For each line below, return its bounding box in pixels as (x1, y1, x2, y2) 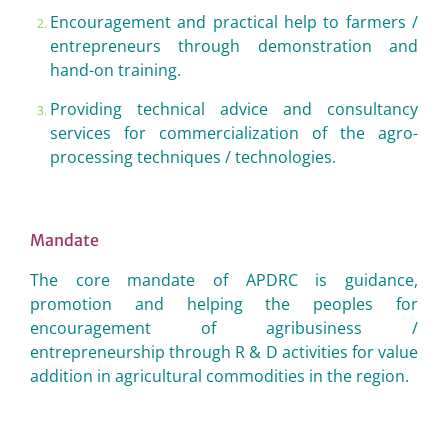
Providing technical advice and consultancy (50, 98, 418, 120)
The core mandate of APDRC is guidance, (30, 269, 418, 291)
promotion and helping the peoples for (30, 293, 418, 315)
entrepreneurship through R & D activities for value (30, 341, 418, 363)
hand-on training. (50, 59, 181, 81)
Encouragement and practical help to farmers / (50, 11, 418, 33)
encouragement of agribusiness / (30, 317, 418, 339)
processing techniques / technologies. (50, 146, 336, 168)
